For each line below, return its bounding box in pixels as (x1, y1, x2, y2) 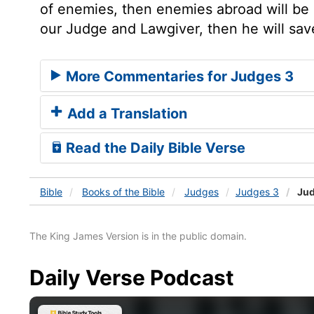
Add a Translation (64, 104, 187, 122)
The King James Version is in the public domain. (29, 229, 247, 242)
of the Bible (113, 185, 165, 198)
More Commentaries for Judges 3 (62, 67, 294, 85)
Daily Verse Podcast (29, 264, 234, 290)
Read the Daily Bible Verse (62, 139, 245, 156)
